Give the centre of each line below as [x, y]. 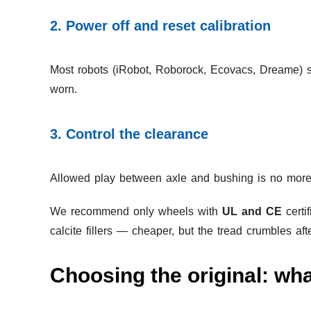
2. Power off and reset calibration [160, 26]
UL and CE [252, 212]
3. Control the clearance [129, 134]
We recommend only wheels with [136, 212]
